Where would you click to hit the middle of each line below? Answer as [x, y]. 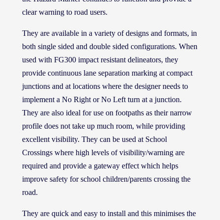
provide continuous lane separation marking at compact [107, 73]
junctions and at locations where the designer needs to [105, 86]
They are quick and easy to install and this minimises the [109, 214]
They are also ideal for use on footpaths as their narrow [107, 113]
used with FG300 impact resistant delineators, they [100, 60]
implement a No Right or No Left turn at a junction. [102, 100]
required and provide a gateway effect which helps [100, 166]
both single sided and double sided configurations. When [110, 47]
